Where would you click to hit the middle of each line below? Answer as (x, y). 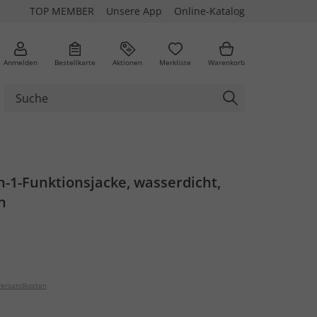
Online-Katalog (209, 11)
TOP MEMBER (62, 11)
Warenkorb (226, 62)
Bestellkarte (75, 62)
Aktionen (127, 62)
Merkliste (175, 62)
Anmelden (21, 62)
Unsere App (134, 11)
